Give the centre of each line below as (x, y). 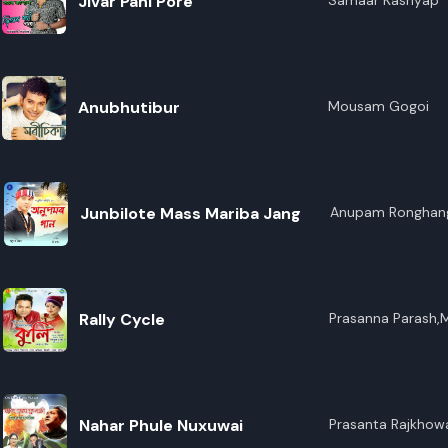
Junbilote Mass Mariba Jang (190, 213)
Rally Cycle (121, 319)
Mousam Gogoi (378, 106)
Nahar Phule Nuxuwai (160, 425)
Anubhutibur (128, 107)
